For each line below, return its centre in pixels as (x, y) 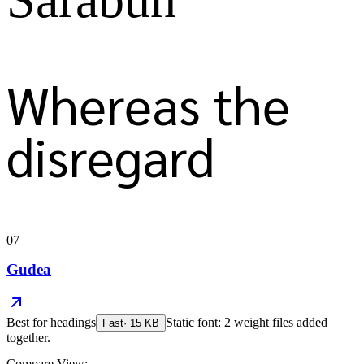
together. (28, 337)
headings (73, 322)
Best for (28, 322)
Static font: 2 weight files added (247, 322)
